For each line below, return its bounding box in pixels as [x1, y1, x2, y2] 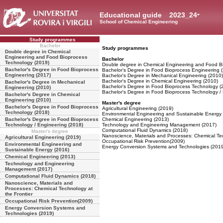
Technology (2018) [5, 110, 49, 115]
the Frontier [5, 191, 33, 197]
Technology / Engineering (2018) [5, 122, 83, 127]
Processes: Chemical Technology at [5, 186, 93, 191]
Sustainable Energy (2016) [5, 147, 69, 152]
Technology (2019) [5, 60, 49, 65]
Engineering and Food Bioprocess [5, 54, 88, 60]
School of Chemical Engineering [100, 19, 178, 24]
